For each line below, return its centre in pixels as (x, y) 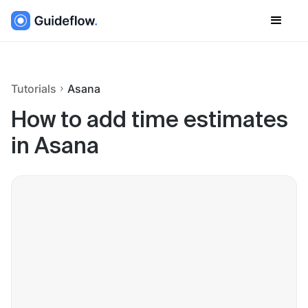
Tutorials (34, 89)
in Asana (55, 147)
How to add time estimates (150, 121)
